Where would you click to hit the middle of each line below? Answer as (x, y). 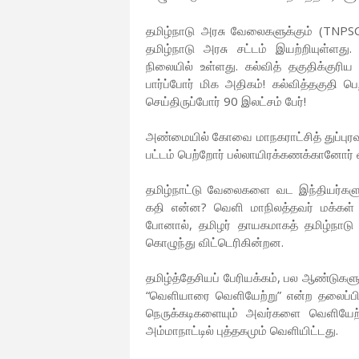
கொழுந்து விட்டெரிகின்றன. (215, 242)
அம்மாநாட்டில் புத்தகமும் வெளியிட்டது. (242, 330)
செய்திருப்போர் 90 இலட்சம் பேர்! (226, 101)
